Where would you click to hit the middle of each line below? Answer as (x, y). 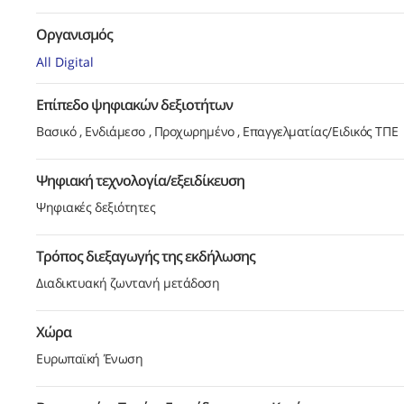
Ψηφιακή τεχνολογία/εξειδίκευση (140, 181)
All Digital (65, 62)
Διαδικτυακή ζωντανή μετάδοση (128, 283)
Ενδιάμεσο (115, 132)
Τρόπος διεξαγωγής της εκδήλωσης (146, 257)
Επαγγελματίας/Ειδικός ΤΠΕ (321, 132)
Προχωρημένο (194, 132)
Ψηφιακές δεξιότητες (96, 207)
